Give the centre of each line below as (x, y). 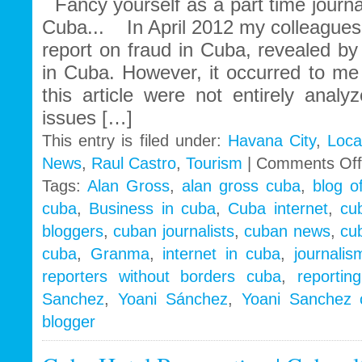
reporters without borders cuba (162, 277)
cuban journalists (174, 232)
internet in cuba (222, 254)
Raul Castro (134, 164)
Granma (120, 254)
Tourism (214, 164)
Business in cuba (153, 209)
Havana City (272, 141)
